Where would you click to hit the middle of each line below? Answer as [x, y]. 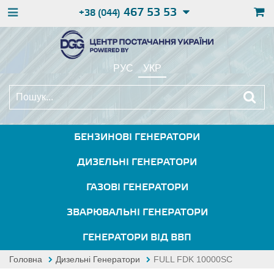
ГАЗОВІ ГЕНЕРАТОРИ [137, 187]
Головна [26, 259]
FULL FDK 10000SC [193, 259]
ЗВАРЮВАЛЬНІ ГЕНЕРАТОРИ [137, 213]
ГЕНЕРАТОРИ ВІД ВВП [137, 238]
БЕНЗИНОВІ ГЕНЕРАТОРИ [137, 137]
